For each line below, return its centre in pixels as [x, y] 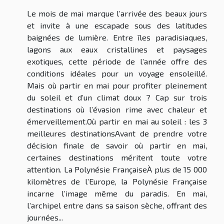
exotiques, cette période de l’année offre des [117, 61]
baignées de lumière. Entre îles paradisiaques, [117, 37]
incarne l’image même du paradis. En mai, [117, 193]
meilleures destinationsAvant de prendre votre [117, 133]
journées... [45, 217]
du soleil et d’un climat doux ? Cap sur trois [117, 97]
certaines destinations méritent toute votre [117, 157]
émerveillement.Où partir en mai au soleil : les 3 [117, 121]
